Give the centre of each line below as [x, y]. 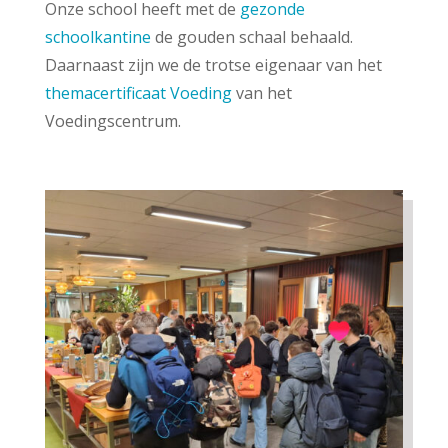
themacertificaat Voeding [138, 93]
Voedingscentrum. [112, 121]
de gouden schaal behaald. [251, 37]
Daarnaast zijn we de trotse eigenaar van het [213, 65]
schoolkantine [97, 37]
